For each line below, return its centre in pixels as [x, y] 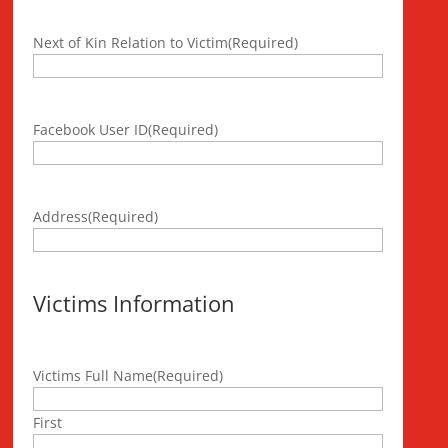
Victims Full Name [93, 375]
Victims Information [134, 303]
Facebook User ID [91, 129]
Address [61, 216]
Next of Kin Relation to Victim [131, 42]
